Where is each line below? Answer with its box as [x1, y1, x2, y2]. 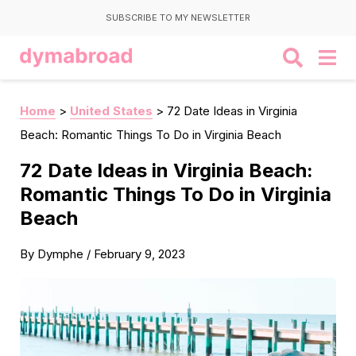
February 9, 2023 [94, 246, 185, 261]
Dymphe [37, 246, 83, 261]
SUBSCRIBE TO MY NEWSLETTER [106, 12, 250, 23]
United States [70, 103, 153, 118]
